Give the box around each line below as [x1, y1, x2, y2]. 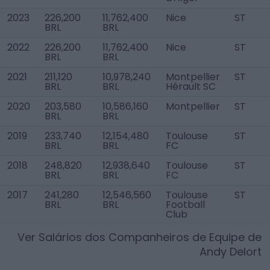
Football [166, 198, 205, 212]
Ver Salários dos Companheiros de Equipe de [17, 230, 262, 245]
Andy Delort [199, 244, 262, 259]
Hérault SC [166, 80, 216, 93]
